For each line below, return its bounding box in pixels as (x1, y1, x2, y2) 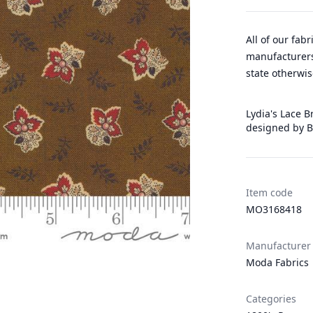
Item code (246, 186, 293, 199)
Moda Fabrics (246, 256, 309, 269)
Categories (246, 292, 296, 305)
